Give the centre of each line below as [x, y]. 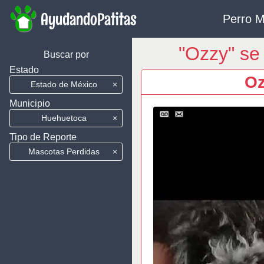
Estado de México [64, 84]
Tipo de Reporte [43, 137]
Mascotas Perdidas [64, 151]
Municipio [30, 103]
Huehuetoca [64, 118]
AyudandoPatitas [89, 19]
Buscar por [66, 55]
